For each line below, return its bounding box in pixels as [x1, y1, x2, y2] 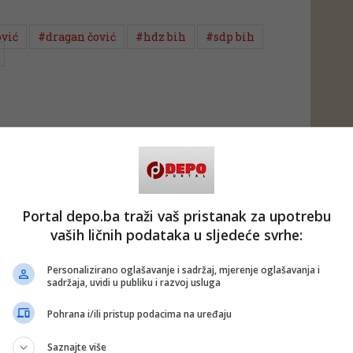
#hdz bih [136, 29, 186, 44]
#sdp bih [206, 29, 255, 44]
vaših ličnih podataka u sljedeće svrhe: [50, 225, 303, 244]
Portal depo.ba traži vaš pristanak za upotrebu [22, 206, 331, 225]
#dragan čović [38, 29, 116, 44]
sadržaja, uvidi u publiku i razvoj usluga [47, 275, 221, 289]
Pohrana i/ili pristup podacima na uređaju [47, 307, 232, 321]
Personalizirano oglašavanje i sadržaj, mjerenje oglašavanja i [47, 262, 320, 277]
